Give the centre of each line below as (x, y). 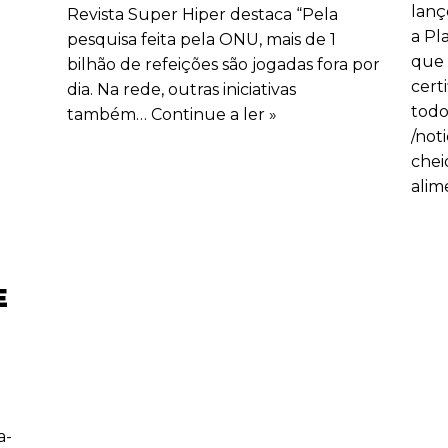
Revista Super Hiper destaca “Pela (203, 14)
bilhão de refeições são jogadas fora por (224, 64)
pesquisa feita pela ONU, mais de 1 (202, 39)
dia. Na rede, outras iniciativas (182, 89)
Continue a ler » (214, 114)
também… (109, 114)
